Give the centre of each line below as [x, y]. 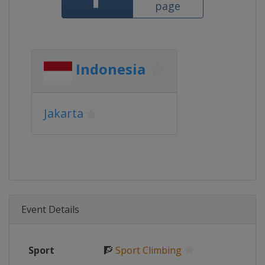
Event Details [50, 209]
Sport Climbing [148, 250]
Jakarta [64, 113]
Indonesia [111, 69]
